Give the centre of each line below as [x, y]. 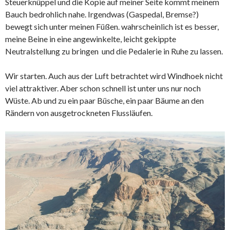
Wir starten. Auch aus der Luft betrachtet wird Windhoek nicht [114, 76]
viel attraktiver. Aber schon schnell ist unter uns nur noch [103, 88]
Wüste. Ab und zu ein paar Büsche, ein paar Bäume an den [104, 101]
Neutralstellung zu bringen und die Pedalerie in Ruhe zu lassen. [114, 51]
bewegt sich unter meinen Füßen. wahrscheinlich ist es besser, [112, 27]
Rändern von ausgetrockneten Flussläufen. [79, 113]
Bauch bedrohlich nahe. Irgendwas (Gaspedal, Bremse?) [102, 14]
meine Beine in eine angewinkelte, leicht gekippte [91, 39]
